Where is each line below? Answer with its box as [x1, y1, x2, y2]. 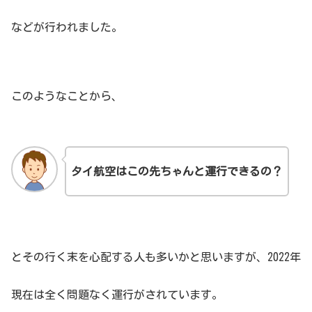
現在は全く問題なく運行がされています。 [11, 288, 223, 300]
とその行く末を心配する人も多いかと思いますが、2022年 [11, 251, 301, 263]
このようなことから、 [11, 90, 123, 102]
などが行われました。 [11, 21, 123, 33]
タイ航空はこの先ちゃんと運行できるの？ [70, 165, 283, 177]
